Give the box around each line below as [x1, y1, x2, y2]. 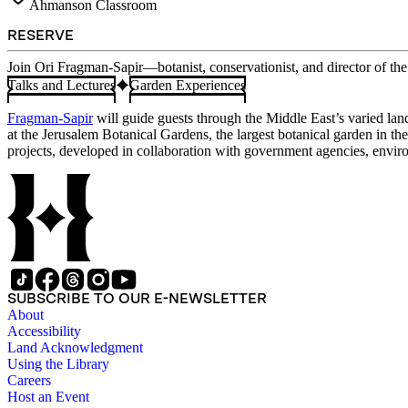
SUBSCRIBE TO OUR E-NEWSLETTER [7, 289, 267, 307]
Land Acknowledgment [7, 339, 143, 355]
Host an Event [7, 388, 89, 404]
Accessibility [7, 322, 81, 339]
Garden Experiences [129, 76, 246, 93]
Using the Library [7, 355, 109, 372]
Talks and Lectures [7, 76, 116, 93]
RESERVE [7, 26, 74, 45]
